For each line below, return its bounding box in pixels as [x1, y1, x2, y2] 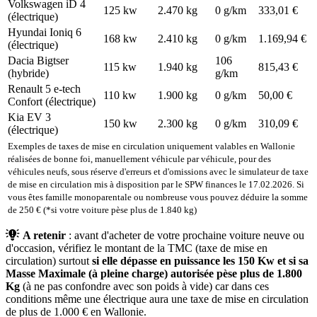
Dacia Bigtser [8, 54, 69, 67]
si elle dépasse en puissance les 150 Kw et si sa [92, 255, 309, 267]
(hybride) [8, 67, 49, 80]
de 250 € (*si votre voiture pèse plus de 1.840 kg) [8, 204, 197, 216]
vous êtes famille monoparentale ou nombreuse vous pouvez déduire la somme [8, 192, 308, 203]
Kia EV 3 [8, 111, 51, 124]
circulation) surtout [6, 255, 92, 267]
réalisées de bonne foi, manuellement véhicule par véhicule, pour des [8, 154, 271, 165]
